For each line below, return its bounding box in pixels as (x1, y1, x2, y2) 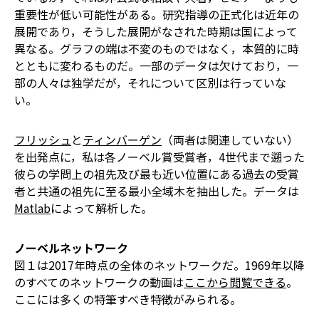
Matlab (14, 199, 51, 216)
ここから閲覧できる (184, 273, 286, 291)
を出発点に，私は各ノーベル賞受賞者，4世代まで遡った (14, 148, 305, 165)
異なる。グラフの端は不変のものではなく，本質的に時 (14, 40, 299, 57)
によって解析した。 (51, 199, 152, 216)
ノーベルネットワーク (14, 239, 128, 256)
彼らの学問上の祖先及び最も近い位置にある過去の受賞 (14, 165, 299, 182)
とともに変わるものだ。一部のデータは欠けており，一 (14, 57, 298, 74)
